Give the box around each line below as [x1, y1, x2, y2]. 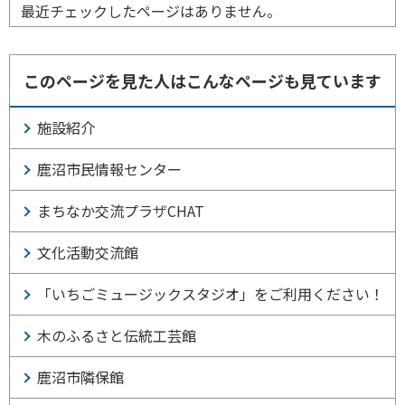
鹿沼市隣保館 [37, 366, 124, 388]
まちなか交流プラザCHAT [37, 200, 204, 221]
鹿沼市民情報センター [37, 158, 182, 180]
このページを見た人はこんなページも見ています [24, 69, 381, 92]
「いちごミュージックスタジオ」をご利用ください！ [37, 283, 384, 305]
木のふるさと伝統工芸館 [37, 325, 196, 346]
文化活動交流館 [37, 241, 138, 263]
